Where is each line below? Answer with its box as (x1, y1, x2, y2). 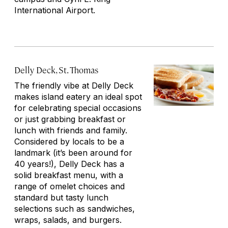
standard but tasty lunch (14, 192, 108, 203)
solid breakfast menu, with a (14, 170, 123, 180)
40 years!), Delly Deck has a (14, 159, 124, 169)
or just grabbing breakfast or (14, 114, 126, 124)
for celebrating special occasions (14, 103, 141, 113)
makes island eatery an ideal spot (14, 92, 142, 102)
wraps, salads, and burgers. (14, 215, 122, 225)
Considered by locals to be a (14, 136, 124, 147)
